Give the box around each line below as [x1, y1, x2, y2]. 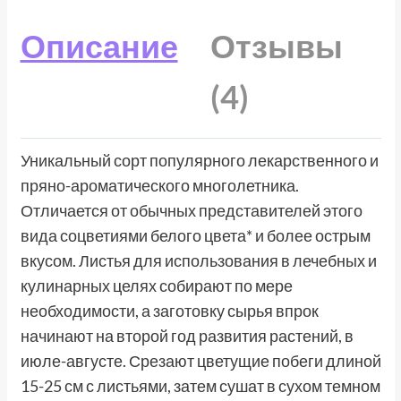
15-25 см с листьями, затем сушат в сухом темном [20, 376, 380, 397]
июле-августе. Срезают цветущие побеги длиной [20, 351, 381, 371]
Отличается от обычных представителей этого [20, 200, 363, 221]
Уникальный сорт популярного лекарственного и [20, 150, 379, 171]
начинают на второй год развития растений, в [20, 326, 354, 346]
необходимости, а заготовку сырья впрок [20, 301, 319, 321]
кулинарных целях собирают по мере [20, 276, 293, 296]
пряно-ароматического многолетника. [20, 175, 299, 196]
